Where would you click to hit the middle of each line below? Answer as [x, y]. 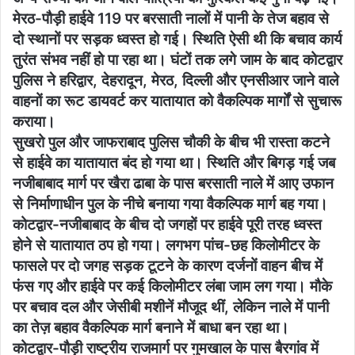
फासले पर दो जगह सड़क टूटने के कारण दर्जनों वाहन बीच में [168, 265]
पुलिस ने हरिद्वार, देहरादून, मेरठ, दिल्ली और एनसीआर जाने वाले [176, 80]
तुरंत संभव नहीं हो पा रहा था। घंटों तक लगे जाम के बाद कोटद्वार [177, 59]
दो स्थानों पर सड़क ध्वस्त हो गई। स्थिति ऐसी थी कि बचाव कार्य [177, 39]
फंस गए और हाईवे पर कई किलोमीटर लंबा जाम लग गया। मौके [172, 286]
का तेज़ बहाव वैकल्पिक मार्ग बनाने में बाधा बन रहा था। [151, 327]
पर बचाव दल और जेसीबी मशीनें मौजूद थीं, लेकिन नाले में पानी [171, 307]
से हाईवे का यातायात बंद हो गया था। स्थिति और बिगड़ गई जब [174, 162]
